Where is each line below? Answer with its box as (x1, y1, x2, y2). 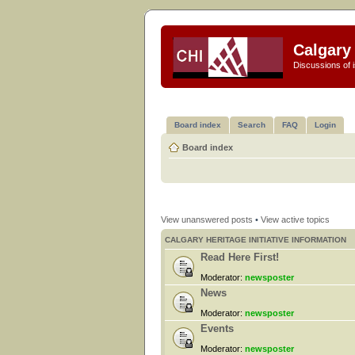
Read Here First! (200, 251, 279, 263)
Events (200, 323, 234, 334)
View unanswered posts (161, 215, 253, 224)
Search (238, 120, 265, 129)
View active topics (261, 215, 330, 224)
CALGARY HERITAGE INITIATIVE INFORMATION (165, 235, 346, 244)
